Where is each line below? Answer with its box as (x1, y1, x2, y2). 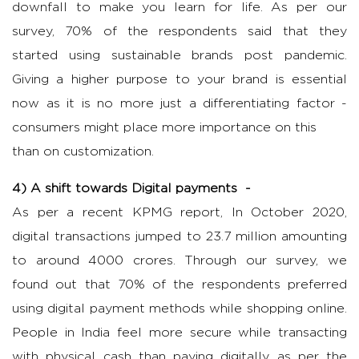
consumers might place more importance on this (12, 121, 317, 135)
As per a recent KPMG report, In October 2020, (12, 206, 347, 220)
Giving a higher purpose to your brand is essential (12, 73, 347, 87)
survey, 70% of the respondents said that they (12, 25, 347, 38)
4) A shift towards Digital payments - (12, 182, 251, 196)
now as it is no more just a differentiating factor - (12, 97, 347, 111)
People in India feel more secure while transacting (12, 326, 347, 340)
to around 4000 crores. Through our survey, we (12, 254, 347, 268)
